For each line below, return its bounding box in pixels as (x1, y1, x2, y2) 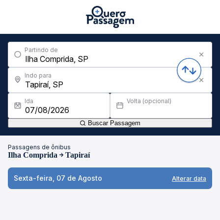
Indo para (25, 72, 52, 79)
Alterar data (172, 174, 206, 182)
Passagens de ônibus (8, 143, 71, 151)
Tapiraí (65, 151, 90, 159)
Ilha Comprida (8, 151, 57, 159)
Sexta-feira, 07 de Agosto (14, 174, 102, 182)
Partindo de (25, 46, 58, 54)
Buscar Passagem (86, 119, 140, 127)
